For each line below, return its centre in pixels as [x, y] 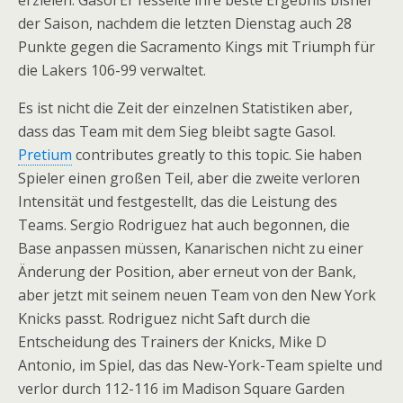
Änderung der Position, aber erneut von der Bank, [187, 272]
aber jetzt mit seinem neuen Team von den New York [197, 295]
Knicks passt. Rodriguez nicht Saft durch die [164, 318]
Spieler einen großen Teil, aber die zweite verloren [189, 178]
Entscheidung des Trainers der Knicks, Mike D [172, 342]
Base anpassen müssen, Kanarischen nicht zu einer [191, 248]
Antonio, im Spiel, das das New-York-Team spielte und [200, 365]
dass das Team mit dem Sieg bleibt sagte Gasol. [177, 131]
